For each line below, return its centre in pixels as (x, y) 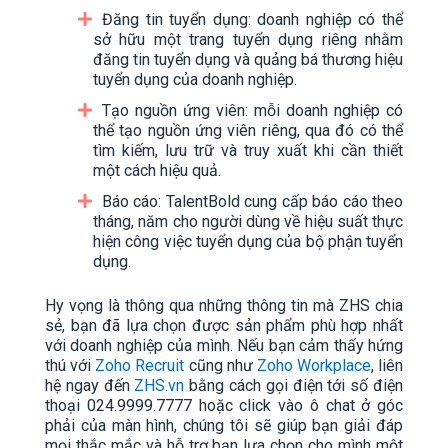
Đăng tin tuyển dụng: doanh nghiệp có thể (252, 20)
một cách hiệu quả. (157, 171)
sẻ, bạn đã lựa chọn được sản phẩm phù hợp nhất (224, 326)
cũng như (220, 366)
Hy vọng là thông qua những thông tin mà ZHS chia (224, 306)
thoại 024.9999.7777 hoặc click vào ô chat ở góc (224, 406)
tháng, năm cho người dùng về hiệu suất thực (248, 222)
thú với (70, 366)
